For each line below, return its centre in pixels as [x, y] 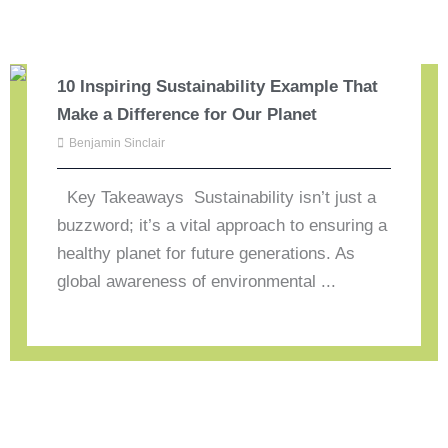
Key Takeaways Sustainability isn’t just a [217, 198]
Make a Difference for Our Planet [187, 115]
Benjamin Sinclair [117, 143]
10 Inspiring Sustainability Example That [218, 87]
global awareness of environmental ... [197, 282]
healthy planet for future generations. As [206, 254]
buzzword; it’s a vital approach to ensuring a [222, 226]
